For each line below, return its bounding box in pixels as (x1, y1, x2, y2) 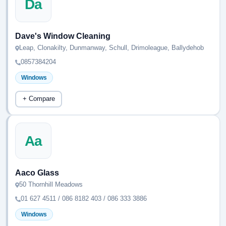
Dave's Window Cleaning (15, 32, 110, 40)
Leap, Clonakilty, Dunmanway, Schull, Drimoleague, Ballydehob (19, 44, 204, 51)
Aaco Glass (15, 168, 59, 177)
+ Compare (22, 95, 55, 102)
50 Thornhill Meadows (19, 181, 83, 188)
